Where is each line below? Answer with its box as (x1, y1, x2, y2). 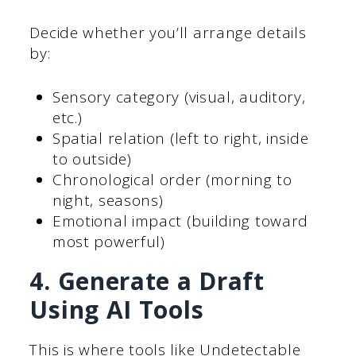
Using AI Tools (29, 292, 204, 326)
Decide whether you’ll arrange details (29, 22, 307, 44)
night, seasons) (52, 189, 164, 211)
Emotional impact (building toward (52, 210, 309, 231)
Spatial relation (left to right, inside (52, 127, 309, 149)
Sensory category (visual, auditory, (52, 86, 306, 107)
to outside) (52, 148, 132, 169)
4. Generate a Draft (29, 264, 265, 297)
